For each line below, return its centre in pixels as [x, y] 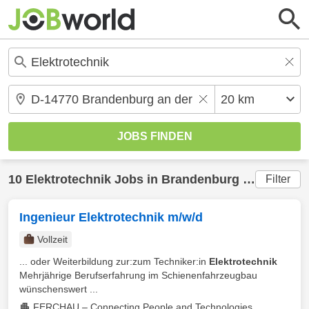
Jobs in [136, 179]
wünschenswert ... [59, 289]
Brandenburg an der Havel [202, 179]
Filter [278, 179]
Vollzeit [52, 239]
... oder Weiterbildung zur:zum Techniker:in [114, 261]
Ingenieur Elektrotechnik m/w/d [111, 217]
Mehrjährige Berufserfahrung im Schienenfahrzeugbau [138, 275]
